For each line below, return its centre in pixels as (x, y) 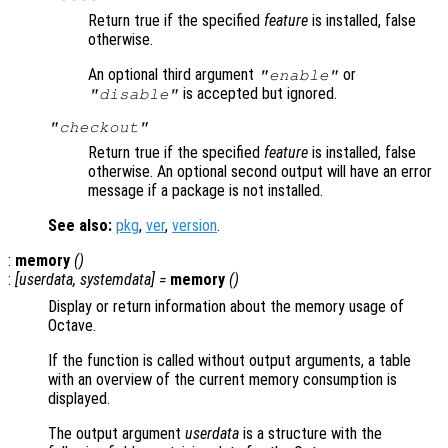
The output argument (116, 434)
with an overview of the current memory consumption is (222, 380)
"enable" (298, 75)
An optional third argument (173, 75)
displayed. (79, 399)
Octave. (72, 326)
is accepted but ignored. (258, 94)
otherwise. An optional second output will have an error (260, 172)
